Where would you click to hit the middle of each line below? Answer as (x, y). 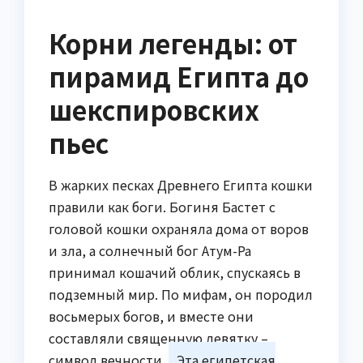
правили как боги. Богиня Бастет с (162, 206)
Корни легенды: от (173, 43)
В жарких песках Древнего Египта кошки (181, 184)
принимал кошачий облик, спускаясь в (175, 272)
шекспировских (154, 110)
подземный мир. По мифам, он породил (181, 294)
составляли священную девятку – (158, 337)
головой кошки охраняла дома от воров (179, 228)
